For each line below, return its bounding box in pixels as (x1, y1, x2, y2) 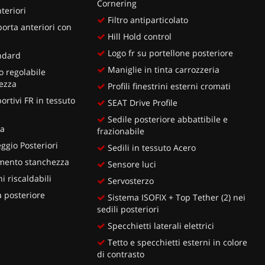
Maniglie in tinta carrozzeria (105, 63, 220, 75)
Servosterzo (105, 174, 154, 186)
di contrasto (97, 248, 145, 260)
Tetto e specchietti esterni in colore (105, 236, 248, 248)
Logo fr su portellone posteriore (105, 47, 234, 59)
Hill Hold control (105, 30, 172, 42)
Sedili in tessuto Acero (105, 141, 196, 153)
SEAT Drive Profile (105, 96, 178, 108)
